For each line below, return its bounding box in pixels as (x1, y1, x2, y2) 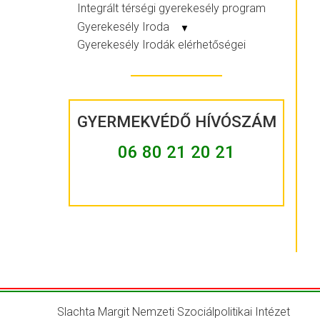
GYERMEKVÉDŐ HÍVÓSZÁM (76, 112, 276, 131)
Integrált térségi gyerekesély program (77, 1, 266, 16)
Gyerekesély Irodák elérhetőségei (77, 38, 246, 52)
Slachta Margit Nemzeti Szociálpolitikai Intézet (57, 304, 290, 319)
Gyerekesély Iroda (77, 19, 172, 34)
